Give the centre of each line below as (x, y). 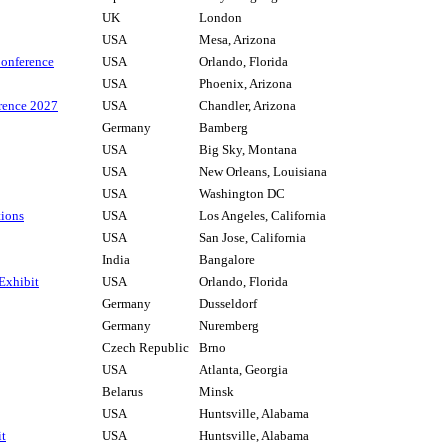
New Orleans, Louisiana (263, 172)
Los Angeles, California (262, 216)
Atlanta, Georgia (243, 370)
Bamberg (223, 128)
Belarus (122, 392)
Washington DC (242, 194)
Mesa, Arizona (237, 40)
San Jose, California (252, 238)
